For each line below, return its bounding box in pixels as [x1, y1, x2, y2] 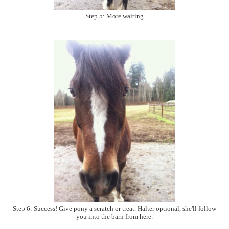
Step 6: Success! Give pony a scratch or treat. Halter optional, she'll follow [13, 204, 216, 212]
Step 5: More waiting [85, 12, 144, 20]
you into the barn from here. [76, 213, 153, 220]
